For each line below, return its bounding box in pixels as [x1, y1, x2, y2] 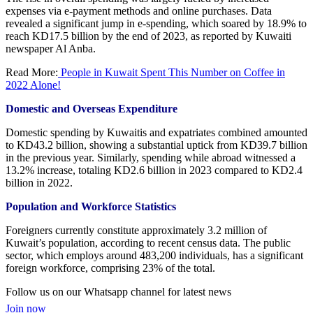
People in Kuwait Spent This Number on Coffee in [58, 66, 285, 78]
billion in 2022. [6, 176, 73, 189]
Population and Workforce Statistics [6, 200, 176, 212]
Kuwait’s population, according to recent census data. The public [6, 236, 291, 249]
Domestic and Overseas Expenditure [6, 102, 177, 115]
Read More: [6, 66, 58, 78]
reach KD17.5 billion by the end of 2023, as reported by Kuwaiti [6, 29, 291, 42]
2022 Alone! [6, 78, 61, 91]
